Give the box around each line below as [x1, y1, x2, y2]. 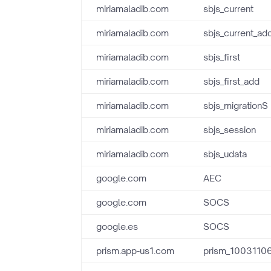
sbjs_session [203, 124, 256, 135]
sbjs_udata [203, 148, 247, 160]
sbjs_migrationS [203, 100, 269, 111]
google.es [96, 221, 139, 232]
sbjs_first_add [203, 76, 260, 87]
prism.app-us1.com [96, 245, 175, 256]
